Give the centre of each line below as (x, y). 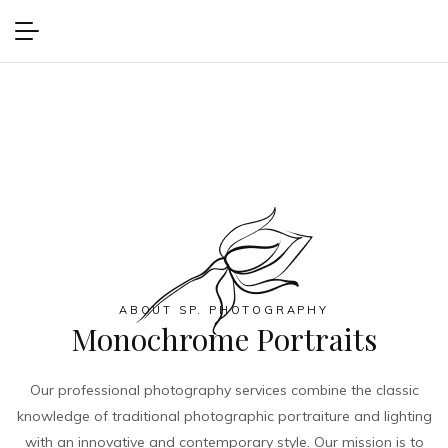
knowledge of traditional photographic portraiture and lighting (224, 416)
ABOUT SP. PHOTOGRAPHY (224, 310)
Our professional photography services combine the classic (224, 390)
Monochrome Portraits (224, 339)
